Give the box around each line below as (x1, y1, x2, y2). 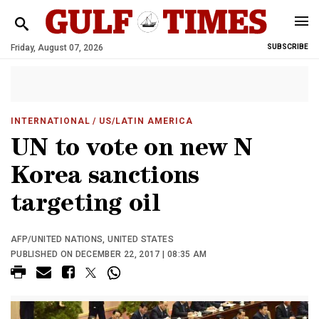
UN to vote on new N (11, 138, 253, 163)
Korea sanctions (11, 166, 199, 191)
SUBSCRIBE (267, 43, 308, 51)
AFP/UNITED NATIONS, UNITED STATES (11, 234, 174, 244)
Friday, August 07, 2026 (11, 43, 103, 53)
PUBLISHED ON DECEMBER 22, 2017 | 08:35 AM (11, 249, 207, 259)
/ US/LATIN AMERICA (90, 116, 193, 126)
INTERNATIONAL (11, 116, 90, 126)
